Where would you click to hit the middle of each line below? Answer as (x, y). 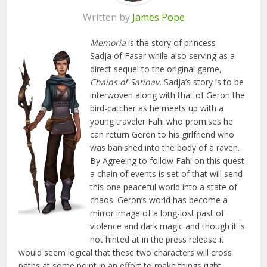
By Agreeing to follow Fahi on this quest (167, 161)
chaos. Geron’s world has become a (159, 200)
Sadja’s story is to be (204, 82)
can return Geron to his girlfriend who (162, 135)
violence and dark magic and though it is (168, 226)
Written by (107, 18)
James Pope (158, 18)
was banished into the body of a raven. (165, 148)
